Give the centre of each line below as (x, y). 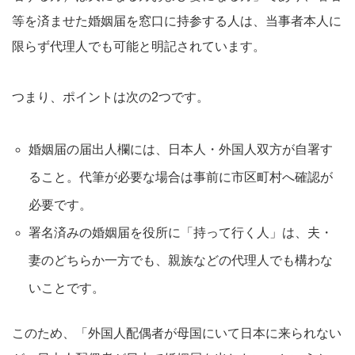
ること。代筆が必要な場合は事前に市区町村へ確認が (180, 177)
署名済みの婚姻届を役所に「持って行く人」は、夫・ (180, 232)
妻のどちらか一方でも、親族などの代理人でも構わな (180, 260)
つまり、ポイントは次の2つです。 (111, 97)
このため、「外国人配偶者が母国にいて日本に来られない (177, 333)
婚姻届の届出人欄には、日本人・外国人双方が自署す (180, 149)
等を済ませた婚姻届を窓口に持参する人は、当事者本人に (177, 21)
